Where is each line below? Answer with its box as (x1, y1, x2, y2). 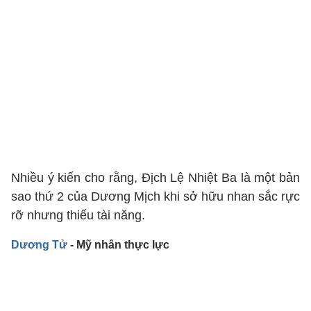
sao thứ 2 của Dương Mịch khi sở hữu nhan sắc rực (11, 190, 300, 203)
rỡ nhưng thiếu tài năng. (11, 208, 145, 222)
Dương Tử (11, 239, 67, 251)
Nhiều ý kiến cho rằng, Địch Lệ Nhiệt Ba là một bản (11, 171, 300, 185)
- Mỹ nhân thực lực (67, 239, 169, 251)
